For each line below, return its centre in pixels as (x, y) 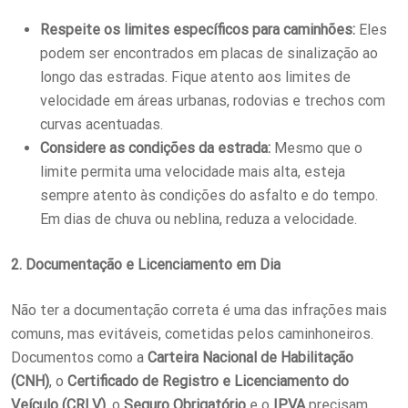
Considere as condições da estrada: (155, 148)
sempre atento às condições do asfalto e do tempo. (209, 195)
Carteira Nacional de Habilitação (250, 357)
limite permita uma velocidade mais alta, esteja (193, 171)
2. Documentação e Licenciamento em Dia (146, 264)
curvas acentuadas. (102, 124)
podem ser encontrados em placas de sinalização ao (209, 53)
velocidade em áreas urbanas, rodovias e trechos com (213, 100)
